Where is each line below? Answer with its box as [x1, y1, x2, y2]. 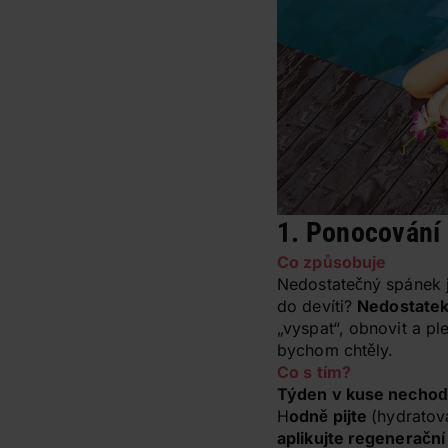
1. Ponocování [277, 216, 441, 249]
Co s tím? [277, 362, 351, 382]
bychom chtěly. [277, 340, 394, 360]
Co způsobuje [277, 252, 387, 272]
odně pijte [289, 406, 372, 426]
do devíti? [277, 296, 358, 316]
